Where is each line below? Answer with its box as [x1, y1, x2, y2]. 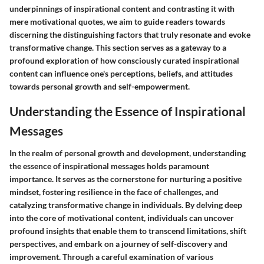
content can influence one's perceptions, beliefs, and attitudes [9, 68, 233, 78]
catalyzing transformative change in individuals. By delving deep [9, 199, 242, 210]
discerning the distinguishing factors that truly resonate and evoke [9, 29, 250, 39]
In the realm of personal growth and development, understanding [9, 147, 246, 158]
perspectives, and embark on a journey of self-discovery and [9, 238, 227, 249]
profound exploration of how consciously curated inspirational [9, 55, 239, 65]
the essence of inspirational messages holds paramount [9, 160, 209, 171]
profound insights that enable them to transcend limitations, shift [9, 225, 246, 236]
